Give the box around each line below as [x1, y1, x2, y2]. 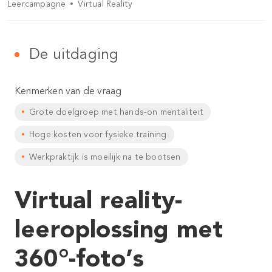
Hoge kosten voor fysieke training [29, 129, 167, 140]
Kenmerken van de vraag [15, 85, 122, 97]
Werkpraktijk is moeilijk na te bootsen [29, 152, 181, 162]
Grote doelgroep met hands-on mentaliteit [29, 107, 203, 117]
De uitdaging [29, 46, 119, 63]
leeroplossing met [15, 214, 223, 243]
